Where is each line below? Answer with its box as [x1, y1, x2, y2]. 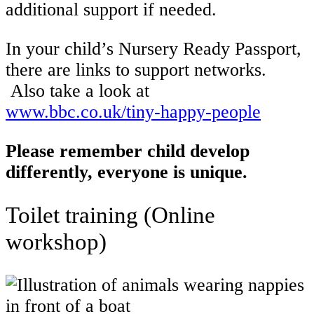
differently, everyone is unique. [6, 161, 247, 182]
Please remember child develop [6, 140, 250, 161]
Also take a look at [6, 80, 149, 101]
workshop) [6, 228, 107, 255]
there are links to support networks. [6, 59, 266, 80]
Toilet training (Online [6, 202, 215, 228]
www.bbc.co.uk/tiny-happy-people [6, 101, 261, 122]
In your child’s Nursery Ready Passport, [6, 38, 301, 59]
